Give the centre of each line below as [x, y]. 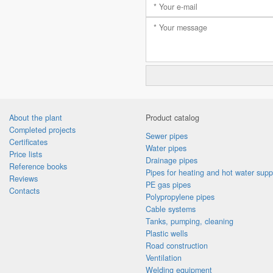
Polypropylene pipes [180, 197]
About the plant [36, 118]
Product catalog [172, 118]
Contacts [24, 191]
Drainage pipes [172, 160]
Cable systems [171, 209]
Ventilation [164, 258]
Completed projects [42, 130]
